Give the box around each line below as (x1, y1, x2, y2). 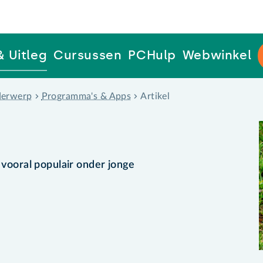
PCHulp (128, 48, 177, 63)
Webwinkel (182, 48, 252, 63)
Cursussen (53, 48, 122, 63)
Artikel (140, 91, 170, 101)
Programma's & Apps (41, 91, 131, 101)
